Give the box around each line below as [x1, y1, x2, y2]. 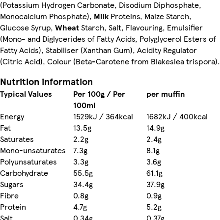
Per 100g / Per [73, 87, 125, 99]
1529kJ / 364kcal [73, 110, 133, 122]
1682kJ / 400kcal [146, 110, 208, 122]
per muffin [146, 87, 185, 99]
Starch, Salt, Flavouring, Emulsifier [79, 21, 203, 33]
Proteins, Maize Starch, [109, 10, 192, 22]
